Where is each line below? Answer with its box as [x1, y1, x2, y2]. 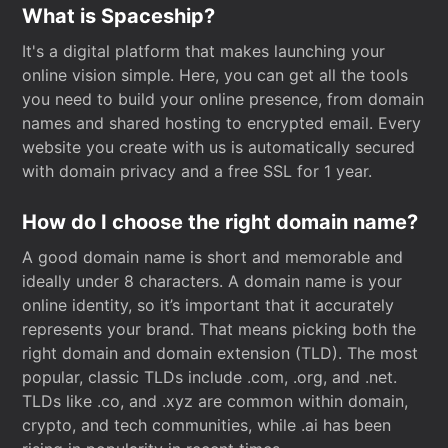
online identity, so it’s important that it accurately [22, 295, 395, 315]
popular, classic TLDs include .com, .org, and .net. [22, 367, 398, 387]
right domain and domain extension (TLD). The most [22, 343, 419, 363]
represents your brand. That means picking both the [22, 319, 417, 339]
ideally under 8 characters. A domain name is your [22, 271, 403, 291]
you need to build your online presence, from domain [22, 89, 425, 109]
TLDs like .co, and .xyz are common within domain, [22, 391, 409, 411]
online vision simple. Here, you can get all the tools [22, 65, 409, 85]
